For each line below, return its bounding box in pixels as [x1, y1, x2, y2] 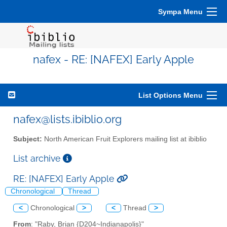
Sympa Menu [158, 8, 203, 16]
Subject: [13, 135, 42, 143]
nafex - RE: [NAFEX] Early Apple [33, 53, 194, 66]
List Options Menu [138, 91, 203, 99]
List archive [13, 153, 63, 164]
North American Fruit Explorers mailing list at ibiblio [42, 135, 207, 143]
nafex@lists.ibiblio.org [13, 112, 122, 126]
